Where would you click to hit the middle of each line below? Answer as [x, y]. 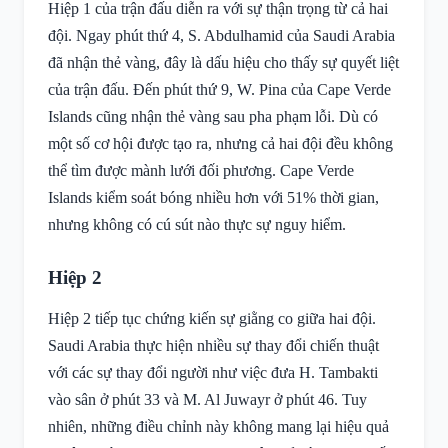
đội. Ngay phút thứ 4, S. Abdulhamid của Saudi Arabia [221, 35]
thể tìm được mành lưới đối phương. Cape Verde [201, 170]
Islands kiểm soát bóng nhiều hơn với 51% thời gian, [213, 197]
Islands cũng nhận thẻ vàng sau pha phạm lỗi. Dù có [213, 116]
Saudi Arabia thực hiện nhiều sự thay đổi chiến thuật [213, 345]
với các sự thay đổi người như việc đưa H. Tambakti [213, 372]
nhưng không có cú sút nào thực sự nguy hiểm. [197, 224]
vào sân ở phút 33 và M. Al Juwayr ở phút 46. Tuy [207, 399]
